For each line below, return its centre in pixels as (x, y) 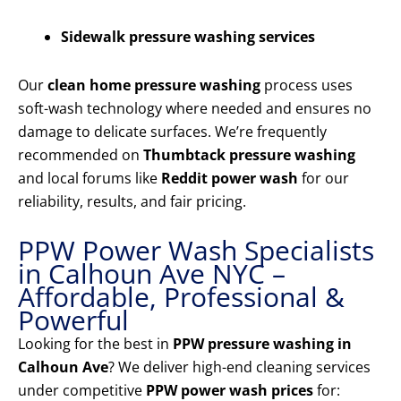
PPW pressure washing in (262, 344)
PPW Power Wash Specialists (196, 251)
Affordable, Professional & (181, 297)
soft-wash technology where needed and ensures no (195, 109)
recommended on (81, 155)
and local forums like (90, 179)
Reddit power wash (230, 179)
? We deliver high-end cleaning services (239, 367)
